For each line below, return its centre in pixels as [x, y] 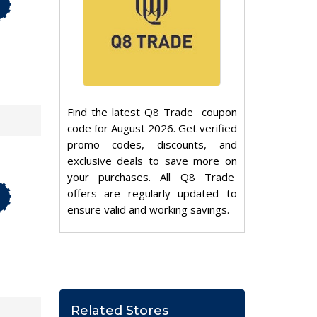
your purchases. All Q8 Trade [152, 177]
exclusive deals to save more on [152, 161]
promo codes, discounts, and [152, 145]
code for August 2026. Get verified [152, 128]
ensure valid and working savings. [148, 210]
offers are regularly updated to [152, 194]
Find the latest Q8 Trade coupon [152, 112]
